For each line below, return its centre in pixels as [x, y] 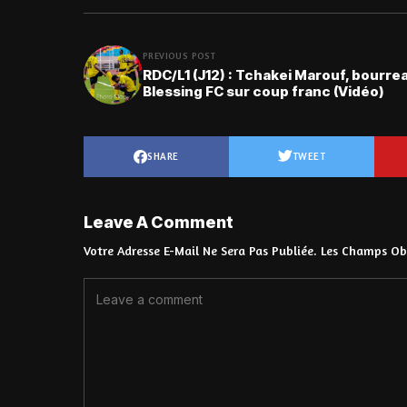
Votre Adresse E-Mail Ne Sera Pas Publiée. [200, 250]
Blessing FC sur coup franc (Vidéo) [263, 92]
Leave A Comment [159, 222]
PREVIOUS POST [179, 56]
